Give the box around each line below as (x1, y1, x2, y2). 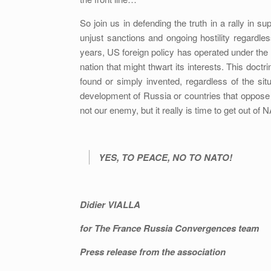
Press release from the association (80, 245, 226, 258)
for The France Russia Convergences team (80, 221, 259, 235)
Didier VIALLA (80, 198, 140, 211)
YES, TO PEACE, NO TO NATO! (99, 151, 232, 164)
